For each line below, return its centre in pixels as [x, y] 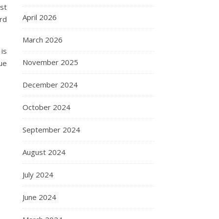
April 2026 [40, 17]
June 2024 [39, 197]
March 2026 [43, 40]
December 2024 [50, 85]
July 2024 [38, 175]
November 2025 [50, 62]
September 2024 [51, 130]
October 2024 [46, 107]
